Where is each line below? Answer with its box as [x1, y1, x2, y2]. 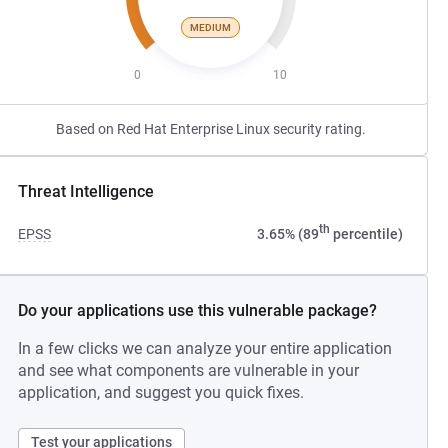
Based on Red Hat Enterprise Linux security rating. [55, 121, 366, 137]
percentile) [329, 226, 403, 242]
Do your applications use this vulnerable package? [18, 301, 378, 320]
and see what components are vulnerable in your [18, 361, 360, 380]
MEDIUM [190, 21, 232, 33]
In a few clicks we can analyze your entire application [18, 339, 393, 358]
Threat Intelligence [18, 182, 155, 201]
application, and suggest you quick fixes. [18, 383, 305, 402]
